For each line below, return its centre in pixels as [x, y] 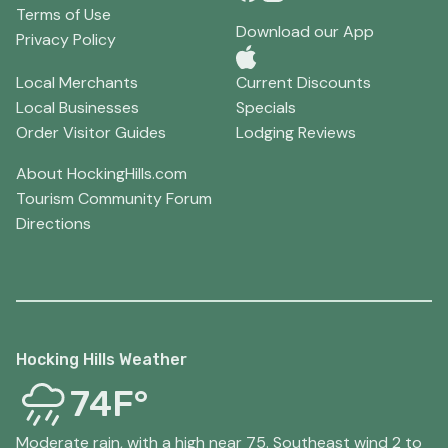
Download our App [305, 32]
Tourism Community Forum [114, 199]
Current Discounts [303, 83]
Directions [53, 224]
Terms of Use [63, 14]
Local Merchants [77, 83]
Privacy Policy [66, 39]
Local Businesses [77, 108]
